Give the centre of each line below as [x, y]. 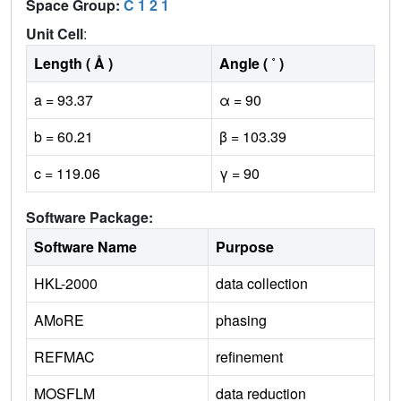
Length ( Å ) [73, 64]
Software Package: [90, 218]
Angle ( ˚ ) [252, 64]
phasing [241, 320]
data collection [262, 284]
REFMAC [64, 357]
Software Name [85, 247]
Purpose [245, 247]
